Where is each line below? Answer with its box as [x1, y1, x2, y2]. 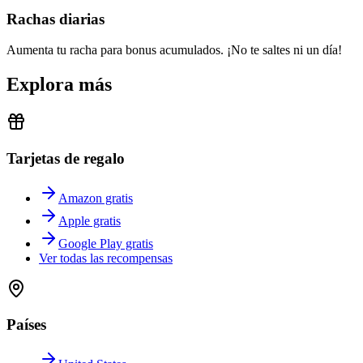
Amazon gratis [58, 190, 133, 205]
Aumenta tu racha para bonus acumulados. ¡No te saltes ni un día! [6, 43, 342, 58]
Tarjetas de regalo [6, 150, 125, 167]
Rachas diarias [6, 10, 105, 28]
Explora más [6, 74, 112, 96]
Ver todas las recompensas [39, 250, 173, 265]
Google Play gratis [58, 236, 153, 250]
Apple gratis [58, 213, 121, 228]
